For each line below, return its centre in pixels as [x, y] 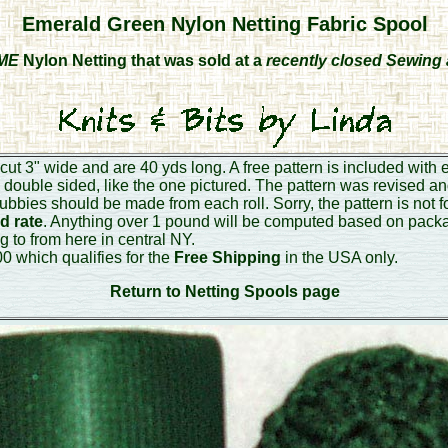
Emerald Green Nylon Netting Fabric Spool [224, 24]
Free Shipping [225, 257]
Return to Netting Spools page [224, 291]
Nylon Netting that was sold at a [142, 60]
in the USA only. [339, 257]
